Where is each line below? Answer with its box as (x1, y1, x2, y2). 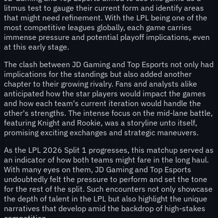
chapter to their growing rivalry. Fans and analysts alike (4, 78, 197, 89)
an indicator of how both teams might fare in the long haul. (4, 154, 209, 164)
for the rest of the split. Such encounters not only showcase (4, 183, 213, 194)
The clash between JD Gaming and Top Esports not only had (4, 59, 214, 69)
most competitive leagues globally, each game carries (4, 22, 192, 32)
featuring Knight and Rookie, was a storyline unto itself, (4, 117, 197, 127)
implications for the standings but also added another (4, 69, 192, 79)
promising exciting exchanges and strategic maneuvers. (4, 127, 199, 137)
